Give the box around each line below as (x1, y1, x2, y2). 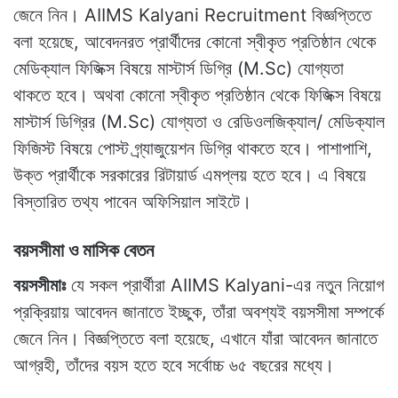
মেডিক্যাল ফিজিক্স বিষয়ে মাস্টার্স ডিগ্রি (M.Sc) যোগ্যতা (13, 57, 344, 79)
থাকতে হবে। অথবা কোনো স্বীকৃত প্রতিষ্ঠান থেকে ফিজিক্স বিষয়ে (13, 84, 381, 106)
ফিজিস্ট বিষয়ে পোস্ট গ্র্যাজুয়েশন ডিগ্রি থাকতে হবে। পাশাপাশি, (13, 137, 372, 159)
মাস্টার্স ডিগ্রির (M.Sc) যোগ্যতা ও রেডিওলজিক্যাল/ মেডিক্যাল (13, 110, 385, 132)
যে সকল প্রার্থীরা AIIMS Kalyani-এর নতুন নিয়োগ (66, 275, 385, 297)
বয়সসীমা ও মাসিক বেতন (13, 238, 154, 261)
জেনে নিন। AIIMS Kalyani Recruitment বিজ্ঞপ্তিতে (13, 4, 371, 26)
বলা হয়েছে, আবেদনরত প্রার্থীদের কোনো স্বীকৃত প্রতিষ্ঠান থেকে (13, 30, 376, 52)
